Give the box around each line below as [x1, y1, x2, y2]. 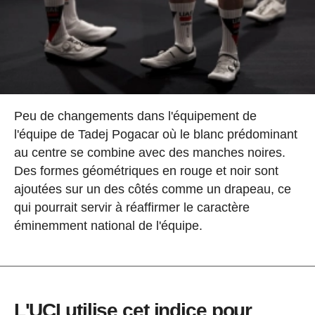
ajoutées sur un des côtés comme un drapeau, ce [13, 182, 291, 197]
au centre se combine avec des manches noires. [13, 146, 285, 160]
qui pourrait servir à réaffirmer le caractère [13, 200, 250, 215]
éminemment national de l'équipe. [13, 219, 202, 233]
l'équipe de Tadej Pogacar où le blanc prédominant [13, 127, 297, 142]
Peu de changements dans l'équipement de [13, 109, 257, 124]
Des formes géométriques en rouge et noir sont [13, 164, 278, 179]
